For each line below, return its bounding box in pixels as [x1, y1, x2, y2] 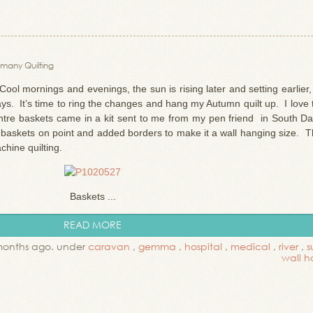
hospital [184, 240, 222, 253]
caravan [88, 240, 130, 253]
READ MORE [64, 218, 122, 231]
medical [231, 240, 270, 253]
